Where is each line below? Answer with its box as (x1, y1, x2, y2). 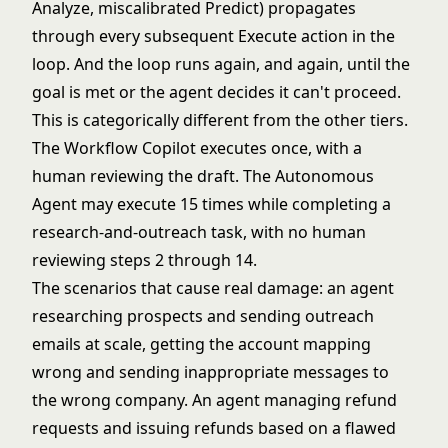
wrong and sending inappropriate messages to (32, 361, 389, 383)
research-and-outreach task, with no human (32, 221, 366, 243)
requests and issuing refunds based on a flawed (32, 417, 396, 439)
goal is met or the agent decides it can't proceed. (32, 81, 401, 103)
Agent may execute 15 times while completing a (32, 193, 391, 215)
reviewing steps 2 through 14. (32, 249, 257, 271)
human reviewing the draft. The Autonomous (32, 165, 374, 187)
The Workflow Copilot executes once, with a (32, 137, 362, 159)
